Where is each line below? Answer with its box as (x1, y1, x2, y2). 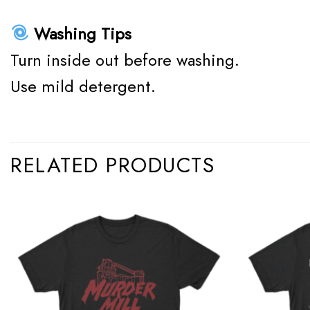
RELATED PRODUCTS (10, 150, 215, 181)
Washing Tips (29, 21, 132, 46)
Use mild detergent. (10, 74, 156, 99)
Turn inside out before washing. (10, 48, 239, 73)
